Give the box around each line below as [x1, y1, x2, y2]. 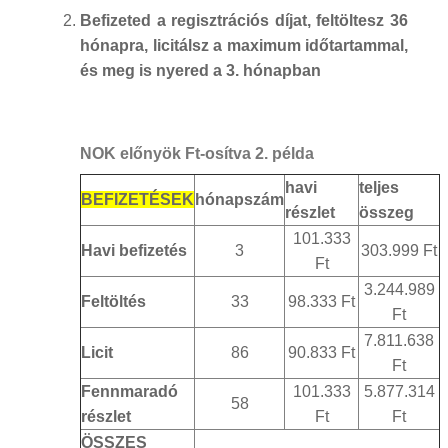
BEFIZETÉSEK [81, 190, 194, 208]
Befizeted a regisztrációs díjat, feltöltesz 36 [80, 11, 408, 29]
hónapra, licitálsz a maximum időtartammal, [80, 36, 408, 54]
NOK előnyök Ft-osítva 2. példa [80, 144, 314, 162]
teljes [359, 178, 399, 196]
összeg [359, 203, 414, 221]
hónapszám [195, 190, 284, 208]
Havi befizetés [81, 241, 187, 259]
